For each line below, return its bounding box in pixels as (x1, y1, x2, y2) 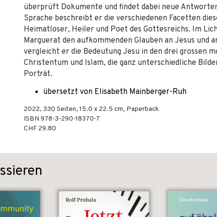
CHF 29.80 (24, 124, 56, 133)
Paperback (126, 105, 159, 113)
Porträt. (24, 69, 52, 79)
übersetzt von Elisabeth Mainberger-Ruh (43, 87, 186, 97)
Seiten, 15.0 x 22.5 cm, (55, 105, 126, 113)
